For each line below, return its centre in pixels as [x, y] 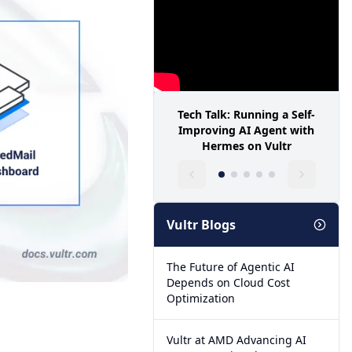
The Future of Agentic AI [231, 267]
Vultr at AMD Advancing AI [237, 340]
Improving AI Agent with [247, 130]
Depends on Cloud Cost [229, 282]
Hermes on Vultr [246, 146]
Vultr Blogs [202, 225]
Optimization [201, 298]
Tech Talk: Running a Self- [247, 114]
